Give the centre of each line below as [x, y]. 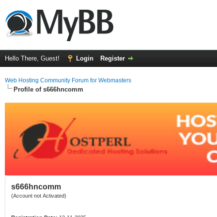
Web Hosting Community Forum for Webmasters [68, 80]
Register [113, 58]
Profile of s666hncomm [48, 89]
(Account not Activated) [39, 196]
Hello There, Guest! [33, 58]
